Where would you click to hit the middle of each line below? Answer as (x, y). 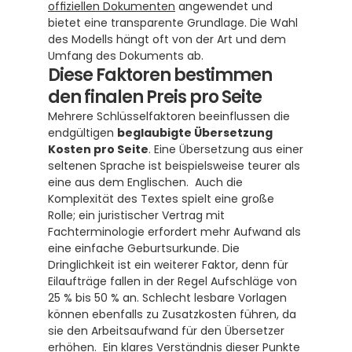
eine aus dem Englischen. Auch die (145, 182)
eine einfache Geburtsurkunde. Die (144, 248)
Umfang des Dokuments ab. (126, 56)
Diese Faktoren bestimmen (160, 75)
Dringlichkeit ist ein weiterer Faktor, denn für (168, 265)
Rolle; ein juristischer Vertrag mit (136, 215)
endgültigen (82, 133)
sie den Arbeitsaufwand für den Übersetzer (166, 331)
